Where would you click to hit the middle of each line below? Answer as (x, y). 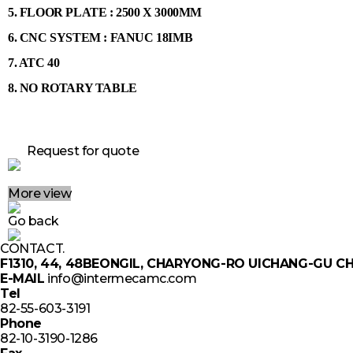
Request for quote (83, 150)
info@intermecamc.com (122, 278)
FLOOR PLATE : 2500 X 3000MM (111, 12)
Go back (33, 221)
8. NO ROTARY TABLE (72, 87)
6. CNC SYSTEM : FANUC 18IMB (100, 37)
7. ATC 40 (34, 62)
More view (40, 193)
